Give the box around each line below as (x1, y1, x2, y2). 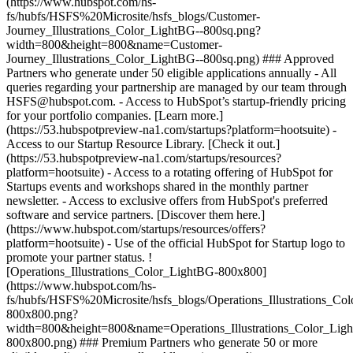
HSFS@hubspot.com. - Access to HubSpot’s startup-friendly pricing (6, 95, 346, 108)
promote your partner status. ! (6, 251, 152, 264)
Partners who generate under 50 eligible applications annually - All (6, 66, 336, 80)
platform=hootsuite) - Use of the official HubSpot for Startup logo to (6, 236, 345, 250)
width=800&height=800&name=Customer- (6, 38, 222, 51)
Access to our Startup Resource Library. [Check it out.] (6, 137, 280, 150)
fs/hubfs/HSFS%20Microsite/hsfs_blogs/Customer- (6, 9, 260, 23)
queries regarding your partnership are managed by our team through (6, 80, 347, 94)
